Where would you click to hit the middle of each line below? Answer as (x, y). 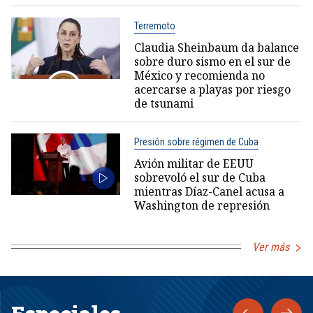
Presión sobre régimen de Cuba (196, 141)
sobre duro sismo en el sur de (212, 61)
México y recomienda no (199, 75)
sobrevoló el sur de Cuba (199, 177)
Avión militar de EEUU (194, 163)
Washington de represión (202, 205)
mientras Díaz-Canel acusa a (209, 191)
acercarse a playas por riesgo (212, 89)
